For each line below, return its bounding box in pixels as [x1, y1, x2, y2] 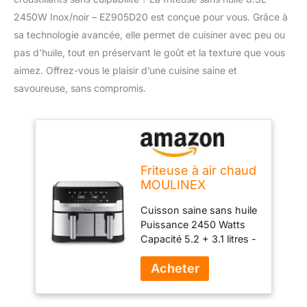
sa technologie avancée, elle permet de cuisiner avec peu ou [14, 28, 285, 40]
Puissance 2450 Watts [140, 219, 246, 230]
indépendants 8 [140, 262, 214, 273]
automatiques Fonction [140, 291, 249, 302]
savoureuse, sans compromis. [14, 82, 146, 94]
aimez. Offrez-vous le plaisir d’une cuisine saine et [14, 64, 237, 76]
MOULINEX [140, 177, 206, 192]
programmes [140, 276, 201, 288]
